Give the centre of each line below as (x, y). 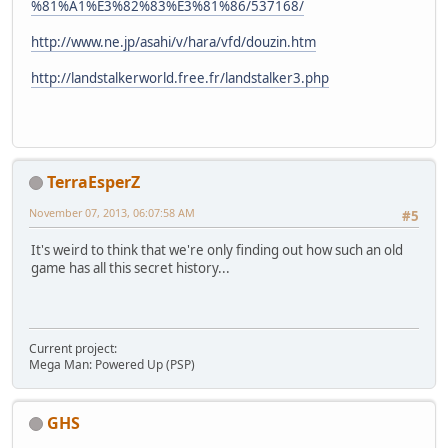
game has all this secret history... (130, 268)
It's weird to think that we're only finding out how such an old (217, 250)
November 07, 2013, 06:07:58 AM (112, 212)
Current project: (73, 348)
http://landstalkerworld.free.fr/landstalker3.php (180, 78)
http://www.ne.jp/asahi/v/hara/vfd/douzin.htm (173, 42)
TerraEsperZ (93, 181)
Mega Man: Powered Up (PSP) (112, 364)
